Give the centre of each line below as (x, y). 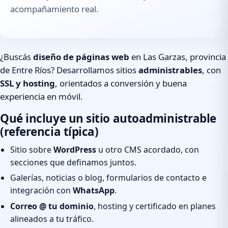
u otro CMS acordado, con (148, 149)
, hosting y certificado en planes (155, 206)
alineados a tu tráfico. (52, 219)
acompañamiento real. (54, 9)
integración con (41, 191)
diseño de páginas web (81, 57)
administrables (170, 70)
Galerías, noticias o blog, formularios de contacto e (108, 178)
